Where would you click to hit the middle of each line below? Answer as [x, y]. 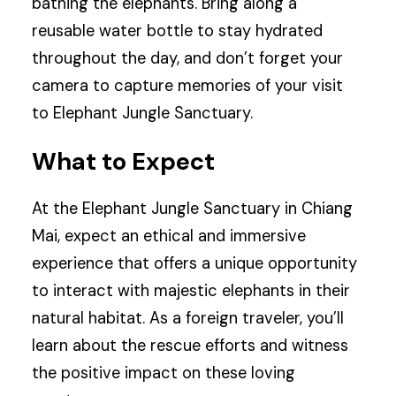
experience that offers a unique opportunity [195, 263]
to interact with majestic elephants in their [191, 290]
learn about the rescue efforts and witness [190, 345]
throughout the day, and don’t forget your [188, 59]
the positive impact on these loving [164, 373]
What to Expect [124, 162]
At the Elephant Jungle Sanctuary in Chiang [193, 208]
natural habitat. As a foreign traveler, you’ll [188, 318]
